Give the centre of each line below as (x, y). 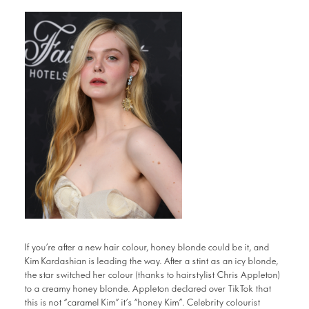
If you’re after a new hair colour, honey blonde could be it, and (147, 248)
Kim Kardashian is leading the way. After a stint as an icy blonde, (152, 261)
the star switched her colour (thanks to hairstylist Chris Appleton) (152, 275)
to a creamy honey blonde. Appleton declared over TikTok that (148, 289)
